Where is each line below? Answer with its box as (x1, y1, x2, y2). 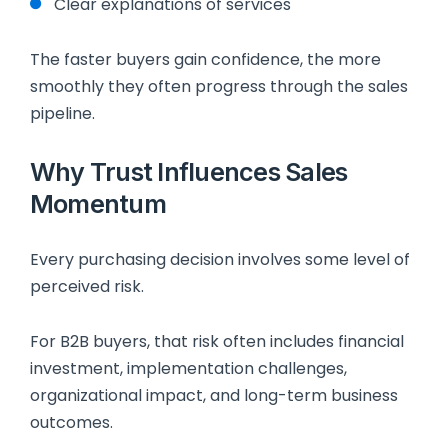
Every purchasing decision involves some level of (30, 247, 410, 271)
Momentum (30, 188, 166, 220)
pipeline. (30, 102, 95, 126)
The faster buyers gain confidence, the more (30, 48, 381, 72)
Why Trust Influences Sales (30, 156, 348, 188)
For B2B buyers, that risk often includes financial (30, 330, 404, 354)
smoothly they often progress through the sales (30, 75, 408, 99)
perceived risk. (30, 274, 144, 298)
